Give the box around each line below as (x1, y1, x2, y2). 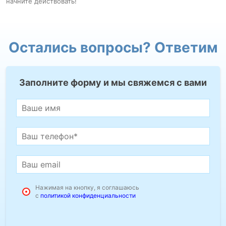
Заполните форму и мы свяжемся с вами (19, 77, 207, 88)
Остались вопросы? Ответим (8, 38, 218, 56)
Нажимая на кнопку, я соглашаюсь (35, 183, 139, 191)
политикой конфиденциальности (40, 191, 136, 199)
